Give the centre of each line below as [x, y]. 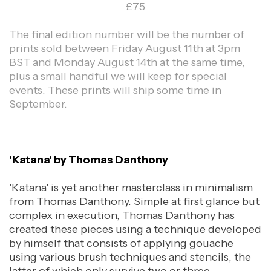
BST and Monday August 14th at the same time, [127, 62]
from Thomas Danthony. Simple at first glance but [134, 201]
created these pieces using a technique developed [135, 229]
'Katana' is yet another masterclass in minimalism [131, 187]
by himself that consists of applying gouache [121, 243]
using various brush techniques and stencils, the [130, 257]
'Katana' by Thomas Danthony [89, 159]
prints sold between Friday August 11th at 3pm [125, 48]
